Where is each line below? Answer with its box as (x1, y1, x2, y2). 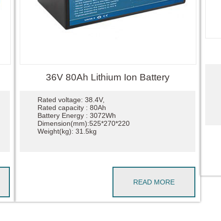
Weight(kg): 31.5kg (37, 127, 97, 135)
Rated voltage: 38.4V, (37, 95, 105, 104)
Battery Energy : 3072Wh (37, 111, 116, 119)
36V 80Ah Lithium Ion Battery (45, 72, 170, 83)
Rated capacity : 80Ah (37, 103, 106, 111)
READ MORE (133, 178, 175, 186)
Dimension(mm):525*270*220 (37, 119, 130, 127)
